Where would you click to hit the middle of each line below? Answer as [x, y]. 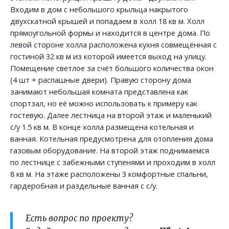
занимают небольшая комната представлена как [99, 91]
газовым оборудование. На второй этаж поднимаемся [110, 150]
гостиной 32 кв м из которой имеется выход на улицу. [108, 56]
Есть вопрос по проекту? [79, 219]
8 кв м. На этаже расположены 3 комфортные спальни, [109, 174]
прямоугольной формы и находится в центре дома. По [110, 33]
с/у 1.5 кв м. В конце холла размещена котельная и [102, 127]
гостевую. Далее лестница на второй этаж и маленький [111, 115]
